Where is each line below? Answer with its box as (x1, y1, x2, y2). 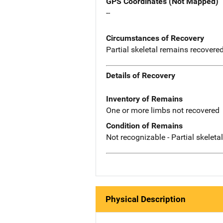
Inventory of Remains (106, 94, 183, 104)
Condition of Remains (106, 121, 183, 131)
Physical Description (106, 194, 186, 204)
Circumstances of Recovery (106, 33, 204, 43)
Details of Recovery (106, 71, 175, 81)
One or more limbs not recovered (106, 106, 220, 115)
